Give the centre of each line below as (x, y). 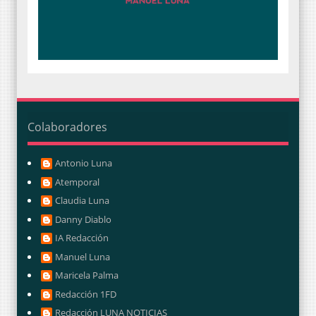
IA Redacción (82, 238)
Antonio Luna (84, 163)
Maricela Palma (87, 275)
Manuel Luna (83, 256)
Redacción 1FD (86, 294)
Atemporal (77, 182)
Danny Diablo (83, 219)
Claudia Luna (82, 201)
